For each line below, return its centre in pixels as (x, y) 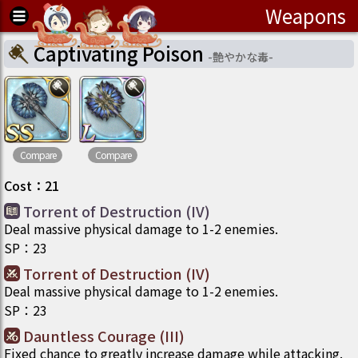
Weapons (306, 16)
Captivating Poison (119, 53)
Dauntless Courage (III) (104, 335)
